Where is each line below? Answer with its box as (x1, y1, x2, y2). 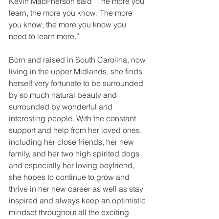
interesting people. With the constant (9, 113, 138, 124)
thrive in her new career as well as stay (9, 184, 145, 194)
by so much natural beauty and (9, 90, 119, 100)
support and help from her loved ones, (9, 125, 144, 135)
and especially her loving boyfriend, (9, 160, 136, 171)
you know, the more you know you (9, 20, 128, 30)
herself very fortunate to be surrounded (9, 78, 145, 88)
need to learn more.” (9, 31, 79, 42)
